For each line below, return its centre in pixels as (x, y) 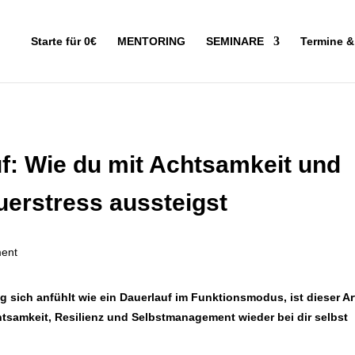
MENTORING (151, 41)
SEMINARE (235, 41)
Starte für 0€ (63, 41)
